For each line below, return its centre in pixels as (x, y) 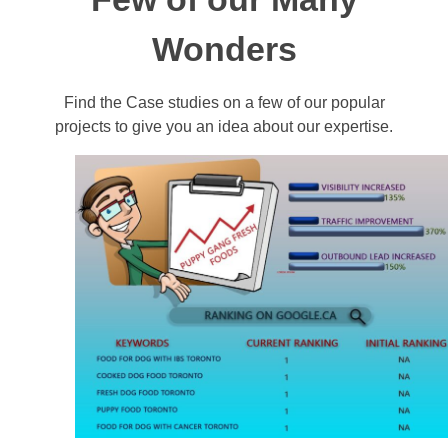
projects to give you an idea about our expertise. (224, 126)
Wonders (224, 49)
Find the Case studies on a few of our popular (224, 102)
